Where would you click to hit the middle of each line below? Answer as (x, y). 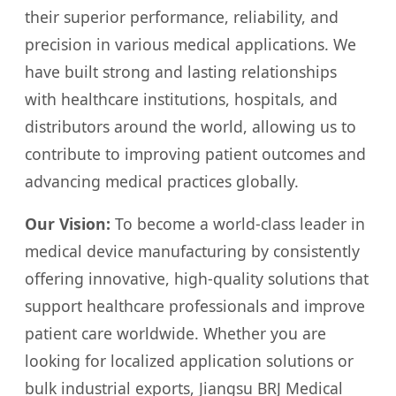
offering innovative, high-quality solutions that (197, 279)
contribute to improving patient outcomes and (195, 153)
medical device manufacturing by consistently (192, 251)
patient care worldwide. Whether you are (175, 334)
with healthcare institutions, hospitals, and (181, 99)
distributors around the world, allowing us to (190, 126)
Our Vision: (68, 224)
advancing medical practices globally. (162, 181)
